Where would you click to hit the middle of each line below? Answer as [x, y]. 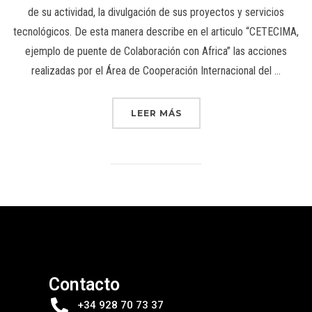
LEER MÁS [156, 114]
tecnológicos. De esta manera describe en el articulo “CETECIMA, [156, 32]
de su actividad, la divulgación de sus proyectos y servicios [156, 13]
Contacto [84, 285]
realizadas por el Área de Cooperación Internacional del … [156, 71]
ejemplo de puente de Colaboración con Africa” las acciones [156, 52]
